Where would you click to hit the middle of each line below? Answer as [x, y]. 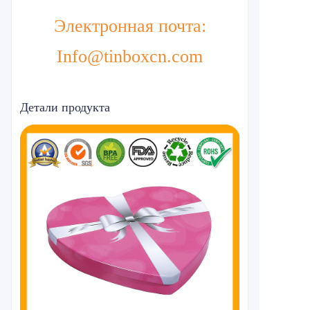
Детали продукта [65, 107]
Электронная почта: [130, 26]
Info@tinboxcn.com [130, 56]
